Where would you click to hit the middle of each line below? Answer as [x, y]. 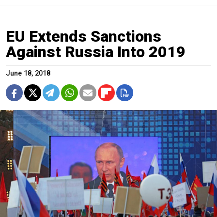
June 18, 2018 [28, 74]
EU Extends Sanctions [84, 37]
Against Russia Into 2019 [96, 52]
